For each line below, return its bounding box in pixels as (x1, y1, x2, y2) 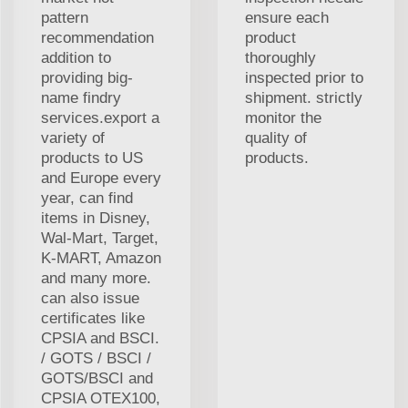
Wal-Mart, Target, (41, 229, 158, 247)
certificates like (41, 309, 145, 327)
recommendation (41, 28, 154, 46)
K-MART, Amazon (41, 249, 161, 267)
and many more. (41, 269, 151, 287)
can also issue (41, 289, 139, 307)
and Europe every (41, 168, 161, 187)
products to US (41, 148, 143, 167)
